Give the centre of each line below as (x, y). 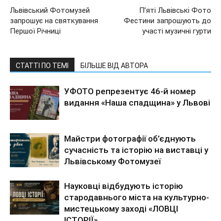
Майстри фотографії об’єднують (130, 138)
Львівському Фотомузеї (112, 161)
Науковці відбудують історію (124, 186)
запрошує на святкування (54, 20)
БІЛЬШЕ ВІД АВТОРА (114, 65)
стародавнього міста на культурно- (137, 197)
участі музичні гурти (177, 31)
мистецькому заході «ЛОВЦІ (121, 208)
